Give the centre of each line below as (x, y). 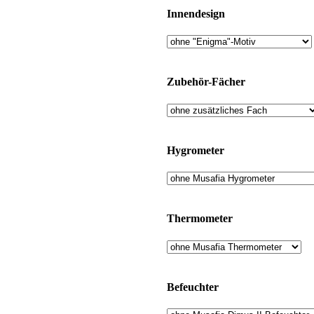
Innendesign (196, 13)
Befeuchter (193, 287)
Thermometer (200, 219)
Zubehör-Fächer (206, 82)
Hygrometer (196, 150)
